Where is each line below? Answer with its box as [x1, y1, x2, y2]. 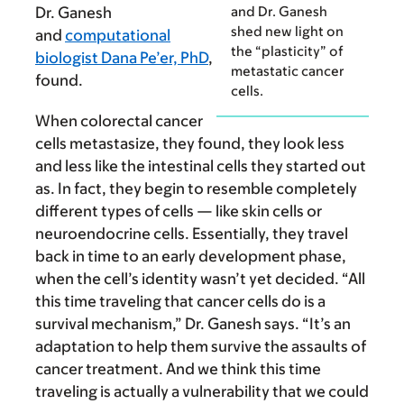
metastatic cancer [231, 62, 344, 78]
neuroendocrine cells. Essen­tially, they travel [35, 225, 348, 243]
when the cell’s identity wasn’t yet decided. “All [35, 270, 365, 289]
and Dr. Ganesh [231, 3, 327, 19]
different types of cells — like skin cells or [35, 202, 322, 221]
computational [65, 26, 170, 45]
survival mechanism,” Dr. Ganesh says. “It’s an [35, 315, 351, 334]
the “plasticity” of [231, 42, 344, 59]
